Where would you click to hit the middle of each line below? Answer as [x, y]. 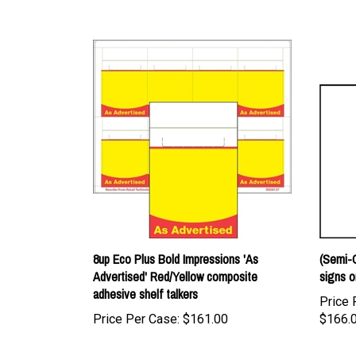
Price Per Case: [136, 300]
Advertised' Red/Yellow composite [175, 257]
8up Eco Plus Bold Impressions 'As [176, 240]
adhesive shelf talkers [145, 275]
